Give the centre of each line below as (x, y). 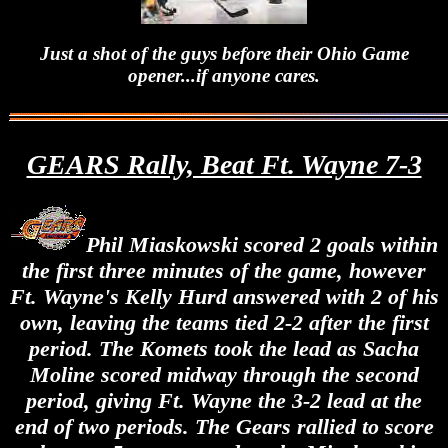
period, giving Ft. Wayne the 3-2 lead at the (224, 401)
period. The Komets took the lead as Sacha (224, 349)
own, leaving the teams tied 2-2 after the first (224, 323)
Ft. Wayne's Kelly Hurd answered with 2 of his (224, 297)
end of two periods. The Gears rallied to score (224, 427)
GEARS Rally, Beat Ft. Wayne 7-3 (224, 165)
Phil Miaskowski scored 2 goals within (261, 245)
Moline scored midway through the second (224, 375)
